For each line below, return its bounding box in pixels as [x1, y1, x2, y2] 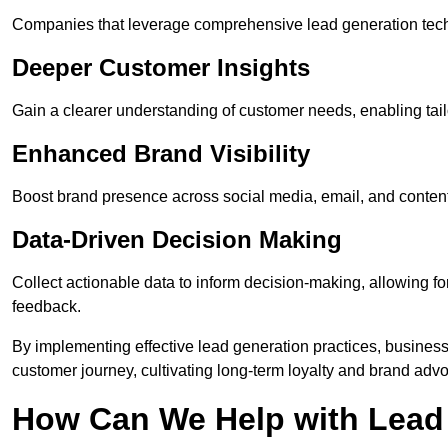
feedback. [12, 298, 81, 316]
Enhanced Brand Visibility [12, 140, 310, 168]
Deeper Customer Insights [12, 54, 310, 82]
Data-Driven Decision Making [12, 226, 342, 254]
